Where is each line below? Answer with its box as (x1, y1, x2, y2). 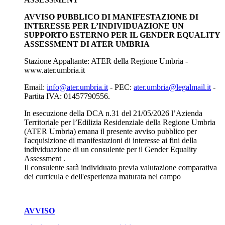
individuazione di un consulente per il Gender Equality (24, 145, 197, 154)
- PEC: (108, 82, 134, 91)
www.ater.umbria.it (24, 65, 85, 74)
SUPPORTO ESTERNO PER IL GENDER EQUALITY (24, 30, 220, 39)
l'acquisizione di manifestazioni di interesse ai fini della (24, 136, 197, 145)
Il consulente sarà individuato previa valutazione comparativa (24, 163, 217, 172)
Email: (24, 82, 47, 91)
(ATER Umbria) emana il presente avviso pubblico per (24, 127, 197, 136)
